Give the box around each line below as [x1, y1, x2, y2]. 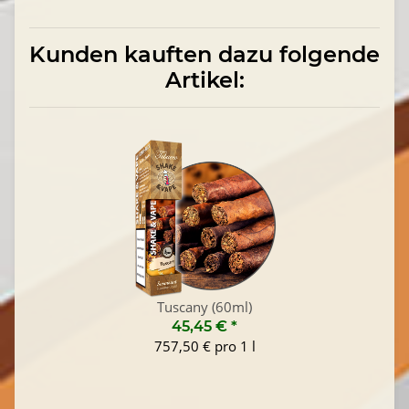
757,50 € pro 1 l [153, 337, 256, 356]
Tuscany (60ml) [157, 298, 252, 317]
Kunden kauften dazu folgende [29, 41, 380, 68]
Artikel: [164, 67, 245, 94]
